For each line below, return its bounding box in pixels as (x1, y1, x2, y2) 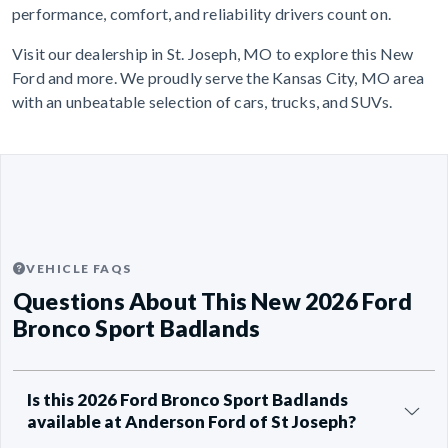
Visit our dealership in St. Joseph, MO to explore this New (12, 44, 414, 64)
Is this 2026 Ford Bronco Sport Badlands (27, 389, 348, 411)
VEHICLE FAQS (26, 261, 132, 277)
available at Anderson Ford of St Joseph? (27, 411, 356, 433)
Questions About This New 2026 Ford (13, 287, 412, 316)
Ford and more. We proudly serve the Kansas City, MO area (12, 68, 425, 88)
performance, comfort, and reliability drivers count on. (12, 4, 392, 24)
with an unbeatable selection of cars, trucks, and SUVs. (12, 92, 393, 112)
